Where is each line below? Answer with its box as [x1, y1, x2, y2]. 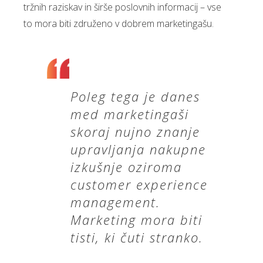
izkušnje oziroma [70, 158, 182, 176]
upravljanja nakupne [70, 140, 206, 158]
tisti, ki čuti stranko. [70, 228, 203, 246]
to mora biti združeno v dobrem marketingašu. [23, 17, 214, 30]
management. [70, 193, 160, 211]
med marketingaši [70, 105, 189, 123]
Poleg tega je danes [70, 87, 200, 105]
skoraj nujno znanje [70, 123, 200, 140]
